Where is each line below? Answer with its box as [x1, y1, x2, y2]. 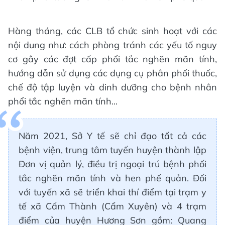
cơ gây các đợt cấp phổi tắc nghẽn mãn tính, [8, 53, 217, 65]
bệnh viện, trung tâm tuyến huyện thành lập [19, 144, 206, 156]
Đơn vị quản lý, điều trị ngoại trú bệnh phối [19, 158, 206, 170]
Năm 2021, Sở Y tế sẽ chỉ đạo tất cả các [19, 130, 206, 142]
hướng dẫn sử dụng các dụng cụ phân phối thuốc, [8, 67, 217, 79]
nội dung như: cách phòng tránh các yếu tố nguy [8, 39, 217, 51]
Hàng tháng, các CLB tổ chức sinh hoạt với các [8, 25, 217, 37]
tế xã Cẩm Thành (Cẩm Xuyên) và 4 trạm [19, 200, 206, 212]
